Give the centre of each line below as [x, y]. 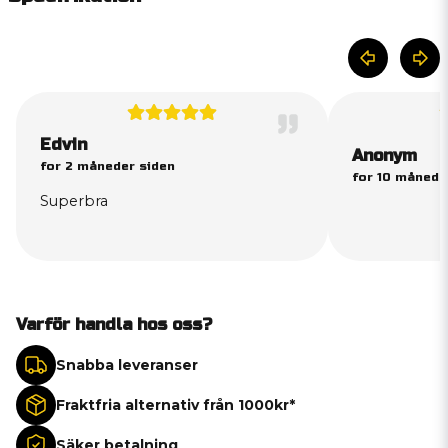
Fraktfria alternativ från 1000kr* [175, 404]
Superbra [74, 201]
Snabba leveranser [127, 364]
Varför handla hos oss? [114, 324]
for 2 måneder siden [107, 166]
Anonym [384, 155]
